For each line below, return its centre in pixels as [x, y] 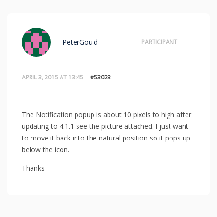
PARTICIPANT [159, 42]
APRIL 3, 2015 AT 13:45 [53, 77]
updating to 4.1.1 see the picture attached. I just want [105, 126]
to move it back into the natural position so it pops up [106, 138]
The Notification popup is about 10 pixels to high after [107, 114]
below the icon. [46, 149]
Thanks [33, 168]
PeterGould [80, 42]
